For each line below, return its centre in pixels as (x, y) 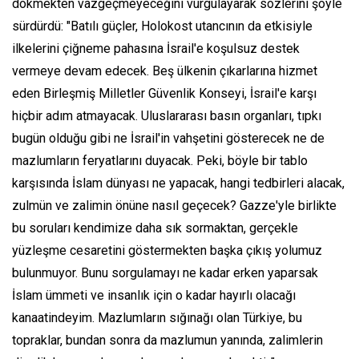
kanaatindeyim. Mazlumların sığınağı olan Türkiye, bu (157, 318)
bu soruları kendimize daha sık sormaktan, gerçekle (155, 228)
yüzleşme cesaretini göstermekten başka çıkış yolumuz (167, 251)
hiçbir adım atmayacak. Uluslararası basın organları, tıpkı (167, 116)
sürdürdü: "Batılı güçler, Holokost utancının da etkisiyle (162, 26)
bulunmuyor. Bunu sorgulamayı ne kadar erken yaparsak (165, 273)
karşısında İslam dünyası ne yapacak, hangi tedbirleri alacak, (178, 184)
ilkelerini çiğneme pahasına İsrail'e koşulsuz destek (156, 49)
